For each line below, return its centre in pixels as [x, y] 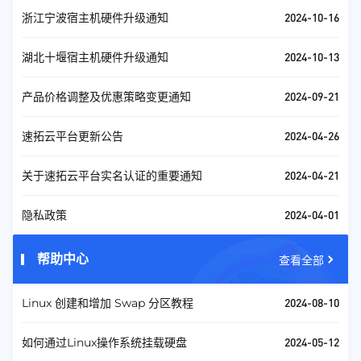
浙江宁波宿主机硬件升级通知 [95, 18]
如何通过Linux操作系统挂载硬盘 [104, 342]
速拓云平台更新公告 [73, 136]
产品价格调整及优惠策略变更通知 [106, 97]
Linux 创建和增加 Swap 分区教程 [108, 303]
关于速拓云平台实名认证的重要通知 [112, 176]
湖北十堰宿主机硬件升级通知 [95, 57]
